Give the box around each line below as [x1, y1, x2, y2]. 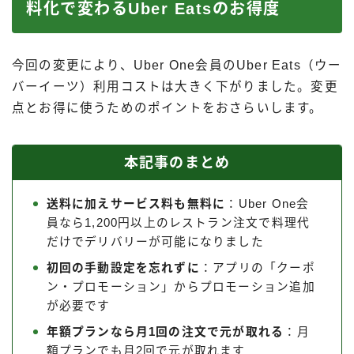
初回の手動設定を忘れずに [46, 262, 200, 275]
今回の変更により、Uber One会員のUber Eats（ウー [12, 58, 342, 73]
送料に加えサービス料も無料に [46, 198, 226, 211]
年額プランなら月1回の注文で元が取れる [46, 326, 284, 339]
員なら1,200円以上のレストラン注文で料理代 [46, 217, 311, 230]
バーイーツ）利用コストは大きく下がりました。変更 [12, 80, 338, 94]
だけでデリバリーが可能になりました [46, 235, 264, 249]
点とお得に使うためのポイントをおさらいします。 [12, 101, 323, 115]
